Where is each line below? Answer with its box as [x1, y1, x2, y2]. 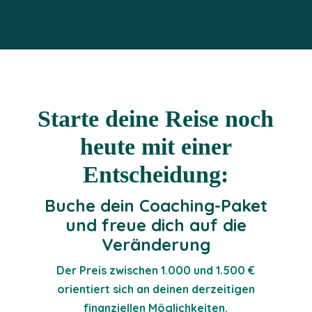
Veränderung [101, 234, 210, 256]
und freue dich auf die [65, 214, 247, 236]
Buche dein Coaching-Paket [44, 195, 267, 217]
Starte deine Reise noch [38, 106, 274, 132]
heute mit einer [79, 134, 232, 160]
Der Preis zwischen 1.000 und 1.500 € [56, 263, 256, 278]
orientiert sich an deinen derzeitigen [56, 282, 255, 297]
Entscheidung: [83, 162, 229, 188]
